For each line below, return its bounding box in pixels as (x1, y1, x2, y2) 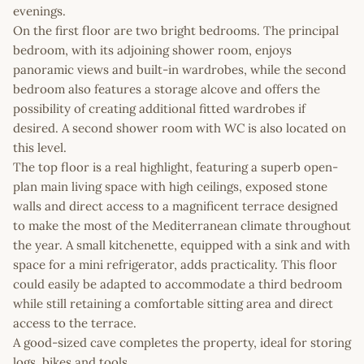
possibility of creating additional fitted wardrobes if (13, 101, 305, 117)
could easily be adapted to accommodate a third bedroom (13, 276, 342, 292)
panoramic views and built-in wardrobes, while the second (13, 62, 346, 78)
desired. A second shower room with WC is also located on (13, 120, 346, 136)
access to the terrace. (13, 315, 136, 331)
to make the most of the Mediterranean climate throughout (13, 218, 351, 234)
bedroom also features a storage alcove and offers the (13, 81, 320, 97)
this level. (13, 140, 67, 156)
